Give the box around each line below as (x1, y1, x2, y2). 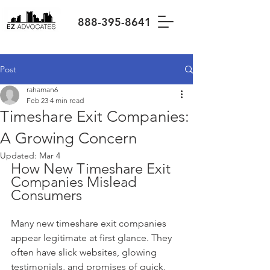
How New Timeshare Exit (11, 160, 174, 177)
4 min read (50, 96, 84, 105)
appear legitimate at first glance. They (11, 232, 174, 243)
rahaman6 (27, 85, 58, 94)
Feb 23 (27, 96, 48, 105)
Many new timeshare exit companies (11, 218, 169, 229)
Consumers (11, 186, 82, 204)
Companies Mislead (11, 173, 140, 190)
